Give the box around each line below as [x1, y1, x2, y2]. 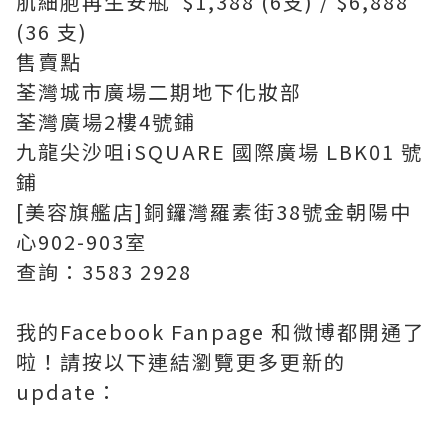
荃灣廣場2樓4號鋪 [16, 107, 196, 137]
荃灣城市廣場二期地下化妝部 [16, 77, 302, 107]
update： [16, 377, 119, 407]
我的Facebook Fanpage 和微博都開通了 [16, 317, 425, 347]
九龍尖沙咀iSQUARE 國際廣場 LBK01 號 [16, 137, 423, 167]
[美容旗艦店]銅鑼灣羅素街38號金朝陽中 [16, 197, 412, 227]
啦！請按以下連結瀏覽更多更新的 [16, 347, 346, 377]
